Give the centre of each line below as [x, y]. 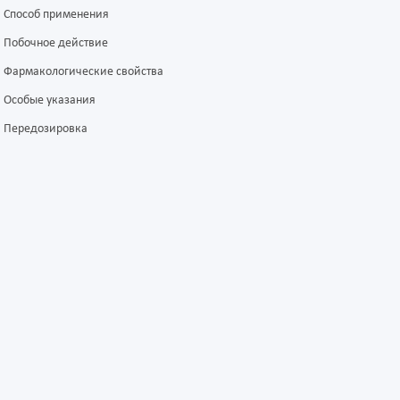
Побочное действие [56, 44]
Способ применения [56, 15]
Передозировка [46, 129]
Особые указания [50, 101]
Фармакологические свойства [83, 72]
